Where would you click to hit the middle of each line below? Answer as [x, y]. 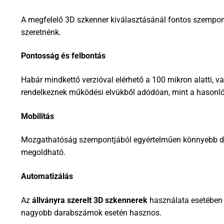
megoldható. [43, 152]
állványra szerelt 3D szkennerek [90, 200]
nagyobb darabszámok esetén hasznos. [91, 212]
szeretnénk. [41, 32]
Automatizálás [47, 176]
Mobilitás [37, 116]
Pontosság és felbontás [63, 56]
